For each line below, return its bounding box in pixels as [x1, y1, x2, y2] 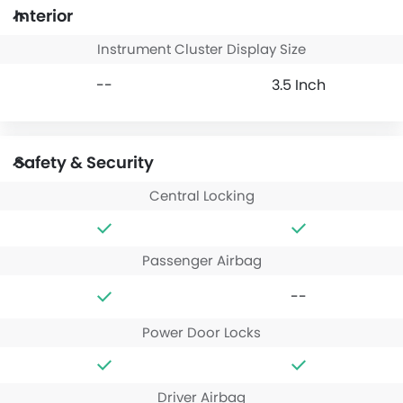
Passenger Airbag [141, 250, 262, 270]
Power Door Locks [142, 322, 261, 342]
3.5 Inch [272, 74, 326, 95]
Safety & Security [14, 150, 154, 174]
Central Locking [148, 185, 255, 205]
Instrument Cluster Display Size [97, 39, 306, 58]
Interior [14, 4, 73, 27]
